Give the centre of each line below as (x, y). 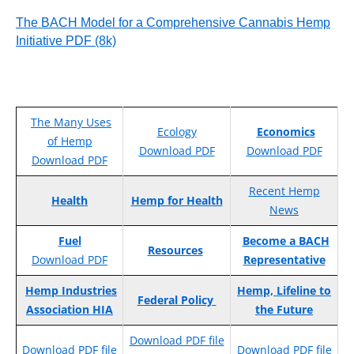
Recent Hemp (284, 191)
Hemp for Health (177, 201)
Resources (175, 250)
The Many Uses (71, 122)
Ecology (177, 132)
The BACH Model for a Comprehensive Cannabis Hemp (173, 23)
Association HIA (70, 310)
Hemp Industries (71, 291)
